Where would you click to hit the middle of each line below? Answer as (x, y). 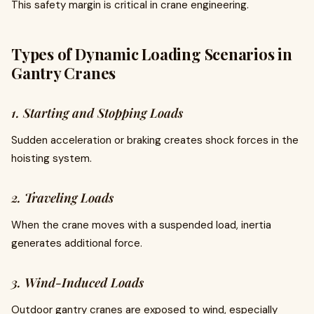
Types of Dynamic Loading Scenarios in (152, 54)
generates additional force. (77, 243)
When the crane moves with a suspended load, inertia (141, 225)
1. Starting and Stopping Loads (97, 113)
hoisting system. (52, 158)
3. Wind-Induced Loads (77, 282)
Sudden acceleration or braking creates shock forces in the (155, 140)
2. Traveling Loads (62, 198)
